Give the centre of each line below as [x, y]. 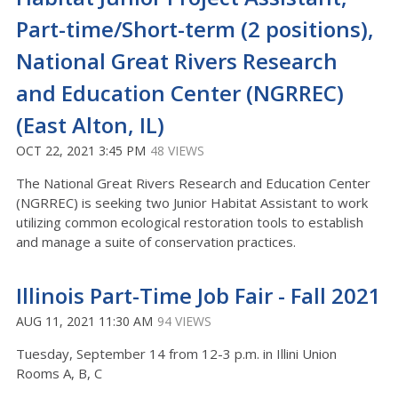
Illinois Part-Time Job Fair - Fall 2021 [199, 295]
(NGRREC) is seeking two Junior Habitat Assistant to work [192, 203]
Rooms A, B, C [59, 373]
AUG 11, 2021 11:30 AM [84, 321]
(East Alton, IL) [90, 125]
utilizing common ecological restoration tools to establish [190, 222]
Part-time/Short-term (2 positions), [195, 29]
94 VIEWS [184, 321]
